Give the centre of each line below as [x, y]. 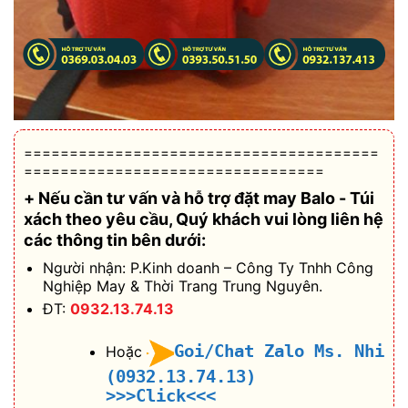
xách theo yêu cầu [96, 219]
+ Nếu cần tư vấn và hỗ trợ [129, 198]
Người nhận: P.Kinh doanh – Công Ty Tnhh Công [208, 267]
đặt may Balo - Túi [304, 198]
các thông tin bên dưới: [115, 240]
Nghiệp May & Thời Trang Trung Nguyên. [182, 286]
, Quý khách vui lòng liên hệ [276, 219]
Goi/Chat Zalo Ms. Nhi [279, 352]
